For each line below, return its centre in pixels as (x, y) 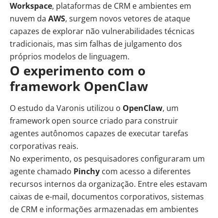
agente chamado (42, 172)
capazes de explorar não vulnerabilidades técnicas (102, 31)
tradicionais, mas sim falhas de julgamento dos (96, 44)
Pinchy (87, 172)
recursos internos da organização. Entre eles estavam (109, 184)
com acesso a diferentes (145, 172)
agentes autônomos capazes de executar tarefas (99, 134)
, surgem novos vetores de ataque (128, 18)
